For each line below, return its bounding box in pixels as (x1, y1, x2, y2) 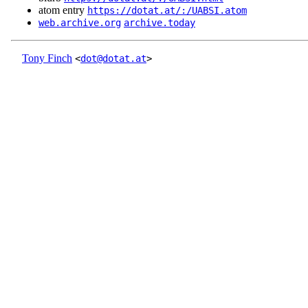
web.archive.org (38, 17, 121, 29)
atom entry (38, 4, 87, 16)
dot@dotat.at (80, 53, 146, 65)
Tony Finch (22, 52, 72, 65)
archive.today (124, 17, 195, 29)
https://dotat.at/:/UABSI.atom (87, 5, 247, 16)
